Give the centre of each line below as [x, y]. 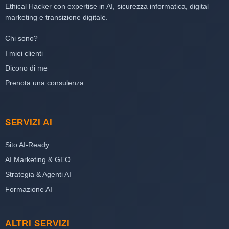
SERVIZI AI [29, 122]
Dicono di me [26, 68]
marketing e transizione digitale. [56, 17]
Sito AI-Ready [27, 144]
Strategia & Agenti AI [38, 174]
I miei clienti [24, 53]
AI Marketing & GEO [38, 159]
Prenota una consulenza [44, 83]
